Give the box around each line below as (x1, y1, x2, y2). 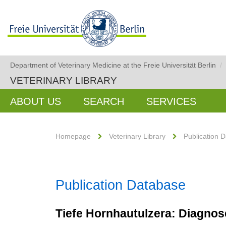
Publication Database (55, 178, 186, 193)
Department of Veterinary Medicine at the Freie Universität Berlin (10, 61, 216, 69)
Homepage (55, 132, 91, 140)
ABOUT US (10, 96, 61, 107)
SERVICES (146, 96, 196, 107)
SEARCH (83, 96, 124, 107)
